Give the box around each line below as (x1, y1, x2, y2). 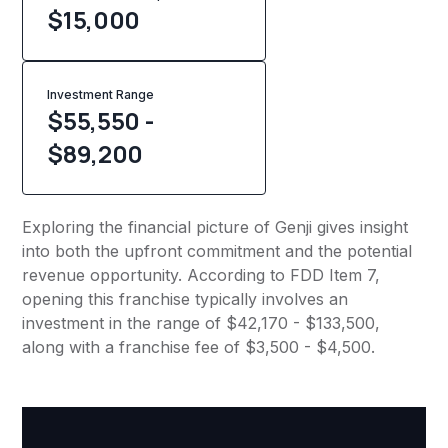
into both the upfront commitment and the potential (22, 241, 413, 262)
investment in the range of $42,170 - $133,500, (22, 313, 381, 334)
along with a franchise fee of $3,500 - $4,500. (22, 337, 376, 358)
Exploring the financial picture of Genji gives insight (22, 217, 409, 238)
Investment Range (47, 87, 155, 103)
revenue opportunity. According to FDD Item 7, (22, 265, 381, 286)
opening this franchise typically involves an (22, 289, 349, 310)
